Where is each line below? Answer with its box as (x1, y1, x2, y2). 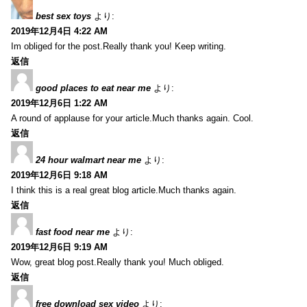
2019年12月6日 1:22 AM (11, 97, 108, 108)
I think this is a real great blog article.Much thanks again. (11, 184, 236, 195)
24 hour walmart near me (36, 154, 141, 165)
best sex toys (36, 10, 91, 21)
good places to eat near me (36, 82, 151, 93)
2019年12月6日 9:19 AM (11, 241, 108, 252)
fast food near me (36, 226, 110, 237)
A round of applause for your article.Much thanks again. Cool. (11, 112, 254, 123)
